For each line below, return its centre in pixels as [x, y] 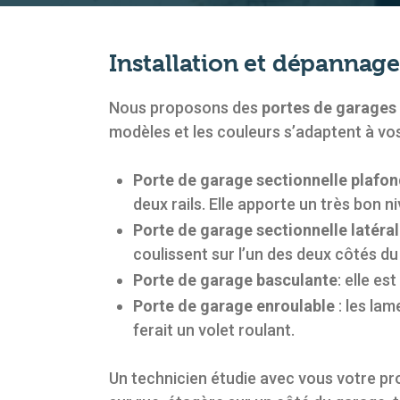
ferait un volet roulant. [214, 329]
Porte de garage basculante [235, 279]
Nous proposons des [185, 107]
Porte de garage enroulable [236, 305]
